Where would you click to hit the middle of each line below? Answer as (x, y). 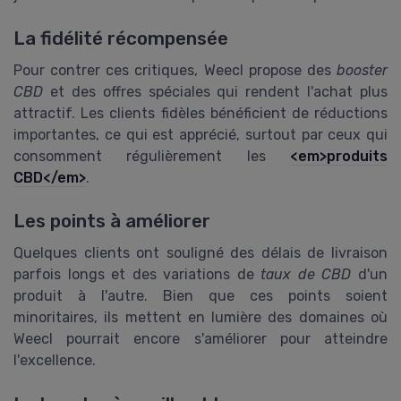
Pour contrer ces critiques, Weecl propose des (175, 70)
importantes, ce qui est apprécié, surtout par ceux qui (200, 134)
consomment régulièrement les (152, 156)
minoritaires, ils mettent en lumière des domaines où (200, 318)
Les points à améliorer (112, 222)
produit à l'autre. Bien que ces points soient (200, 296)
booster (362, 70)
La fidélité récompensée (121, 38)
